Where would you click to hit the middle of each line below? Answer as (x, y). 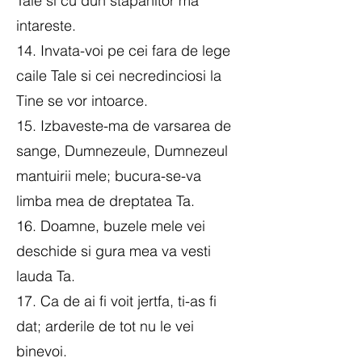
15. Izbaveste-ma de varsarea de (124, 126)
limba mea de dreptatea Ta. (105, 201)
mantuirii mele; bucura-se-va (109, 176)
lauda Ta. (46, 276)
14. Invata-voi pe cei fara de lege (123, 51)
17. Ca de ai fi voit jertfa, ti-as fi (116, 301)
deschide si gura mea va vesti (114, 251)
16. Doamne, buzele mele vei (111, 226)
